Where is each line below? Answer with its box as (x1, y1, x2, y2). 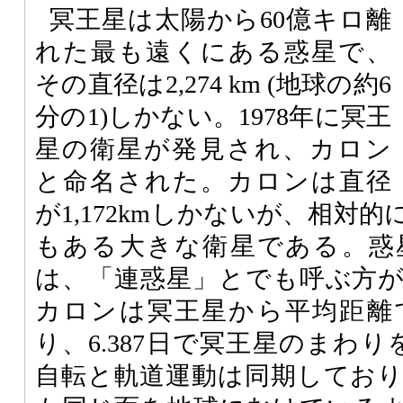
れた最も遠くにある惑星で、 (35, 37, 391, 66)
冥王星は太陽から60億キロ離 (49, 4, 391, 33)
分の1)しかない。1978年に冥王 (35, 102, 391, 130)
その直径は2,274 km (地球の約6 (35, 69, 391, 98)
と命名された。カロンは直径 (35, 166, 391, 195)
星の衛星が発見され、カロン (35, 134, 391, 163)
